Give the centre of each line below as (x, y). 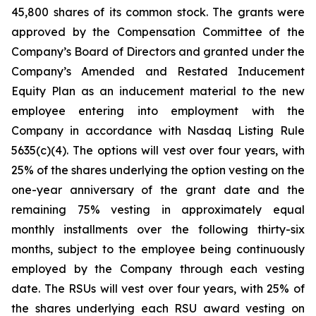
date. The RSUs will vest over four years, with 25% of (158, 288)
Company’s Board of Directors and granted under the (158, 51)
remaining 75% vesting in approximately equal (158, 209)
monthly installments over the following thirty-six (158, 229)
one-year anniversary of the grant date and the (158, 190)
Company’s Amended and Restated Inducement (158, 71)
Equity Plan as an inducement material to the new (158, 91)
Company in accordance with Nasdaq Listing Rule (158, 130)
